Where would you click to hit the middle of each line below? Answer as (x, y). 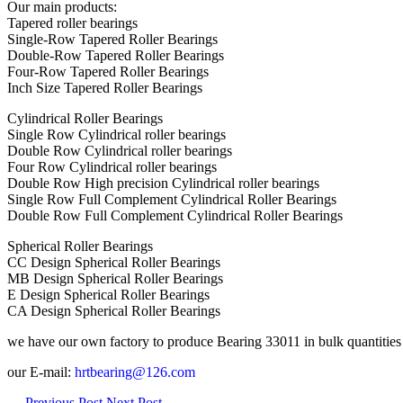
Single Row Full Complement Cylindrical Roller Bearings (172, 199)
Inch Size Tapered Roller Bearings (105, 87)
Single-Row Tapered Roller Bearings (112, 39)
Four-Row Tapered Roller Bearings (108, 71)
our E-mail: (41, 372)
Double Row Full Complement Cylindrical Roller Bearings (175, 215)
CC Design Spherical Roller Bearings (114, 262)
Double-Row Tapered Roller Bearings (116, 55)
